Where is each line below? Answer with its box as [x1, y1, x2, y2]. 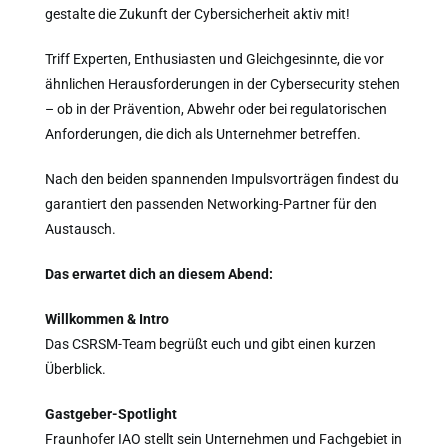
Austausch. [45, 220, 116, 237]
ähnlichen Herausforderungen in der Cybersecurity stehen [45, 75, 400, 92]
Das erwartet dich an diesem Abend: [45, 265, 273, 282]
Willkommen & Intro [45, 310, 169, 327]
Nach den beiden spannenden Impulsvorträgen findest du [45, 170, 399, 187]
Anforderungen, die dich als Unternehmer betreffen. [45, 125, 361, 142]
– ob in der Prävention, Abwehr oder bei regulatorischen [45, 100, 387, 117]
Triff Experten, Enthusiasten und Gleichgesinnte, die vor [45, 50, 384, 67]
